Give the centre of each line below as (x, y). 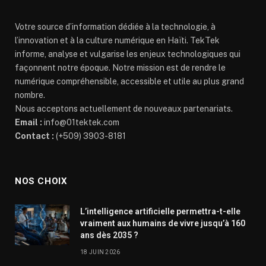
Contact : (34, 136)
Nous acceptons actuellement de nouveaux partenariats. (124, 108)
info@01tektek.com (81, 122)
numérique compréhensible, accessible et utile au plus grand (129, 81)
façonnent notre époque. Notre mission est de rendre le (120, 67)
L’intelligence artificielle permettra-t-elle (160, 211)
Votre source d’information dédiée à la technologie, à (115, 26)
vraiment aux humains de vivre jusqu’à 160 (163, 223)
